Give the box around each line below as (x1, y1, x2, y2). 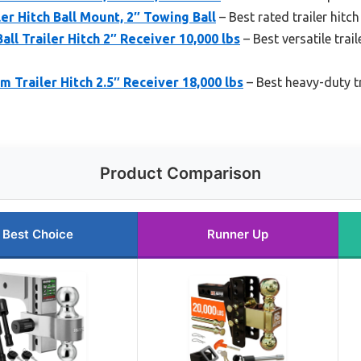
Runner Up (207, 226, 268, 243)
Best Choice (2, 226, 73, 243)
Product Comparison (100, 164, 261, 184)
